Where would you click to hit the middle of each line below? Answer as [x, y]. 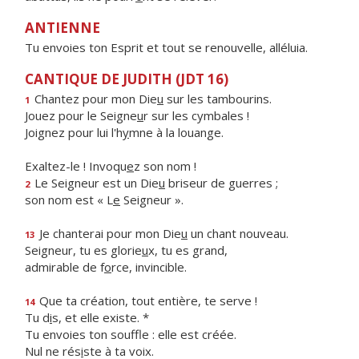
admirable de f [65, 267]
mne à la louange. [176, 132]
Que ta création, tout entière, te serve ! [147, 301]
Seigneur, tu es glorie [83, 250]
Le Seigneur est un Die [95, 183]
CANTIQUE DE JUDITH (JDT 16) [127, 79]
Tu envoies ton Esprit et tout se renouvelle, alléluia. [166, 47]
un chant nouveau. [238, 233]
